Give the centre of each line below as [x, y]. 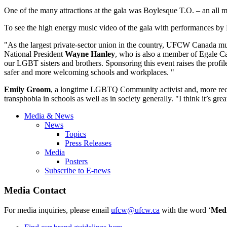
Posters [76, 162]
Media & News [49, 116]
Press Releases [88, 143]
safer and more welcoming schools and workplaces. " [90, 72]
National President [34, 54]
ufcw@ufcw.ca [135, 210]
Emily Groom [27, 90]
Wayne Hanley [90, 54]
